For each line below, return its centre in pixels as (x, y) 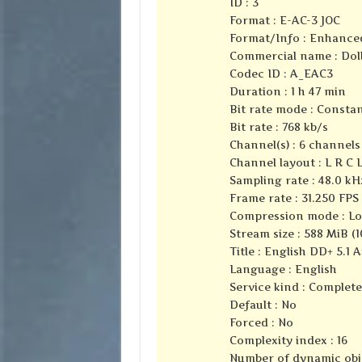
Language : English (283, 269)
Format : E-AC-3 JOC (284, 21)
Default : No (263, 305)
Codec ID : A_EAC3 (281, 74)
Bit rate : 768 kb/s (278, 127)
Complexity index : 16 (288, 341)
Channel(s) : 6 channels (295, 145)
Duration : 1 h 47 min (287, 92)
